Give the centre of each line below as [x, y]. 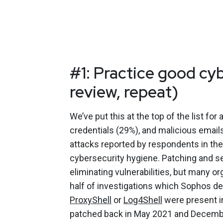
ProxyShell [91, 200]
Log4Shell [143, 200]
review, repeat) [124, 92]
